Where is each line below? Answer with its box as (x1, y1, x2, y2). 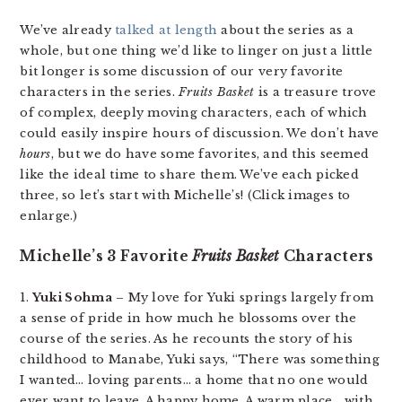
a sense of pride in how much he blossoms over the (20, 310, 357, 326)
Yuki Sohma (32, 290, 112, 305)
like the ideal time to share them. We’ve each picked (20, 167, 359, 182)
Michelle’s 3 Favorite (20, 248, 193, 265)
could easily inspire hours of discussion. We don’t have (20, 126, 380, 141)
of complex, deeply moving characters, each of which (20, 105, 368, 120)
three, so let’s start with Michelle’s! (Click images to (20, 188, 351, 203)
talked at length (115, 22, 218, 38)
